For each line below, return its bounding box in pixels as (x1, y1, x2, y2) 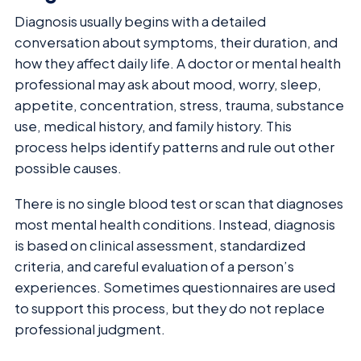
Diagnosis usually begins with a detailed (15, 12, 266, 30)
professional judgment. (15, 321, 165, 338)
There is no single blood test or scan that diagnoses (15, 195, 343, 213)
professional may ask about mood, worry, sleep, (15, 75, 322, 93)
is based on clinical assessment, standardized (15, 237, 305, 255)
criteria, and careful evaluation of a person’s (15, 258, 294, 276)
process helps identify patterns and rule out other (15, 138, 334, 156)
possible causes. (15, 159, 122, 176)
